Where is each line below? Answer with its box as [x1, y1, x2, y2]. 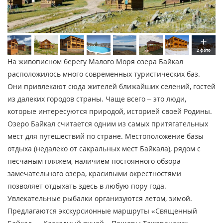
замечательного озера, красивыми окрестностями [7, 169, 181, 179]
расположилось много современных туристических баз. [7, 69, 200, 79]
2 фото [197, 47, 211, 53]
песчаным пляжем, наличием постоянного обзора [7, 156, 181, 166]
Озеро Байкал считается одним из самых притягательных [7, 119, 208, 129]
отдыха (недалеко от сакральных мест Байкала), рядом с [7, 144, 201, 154]
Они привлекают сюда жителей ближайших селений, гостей [7, 82, 216, 92]
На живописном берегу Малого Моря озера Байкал [7, 57, 183, 67]
